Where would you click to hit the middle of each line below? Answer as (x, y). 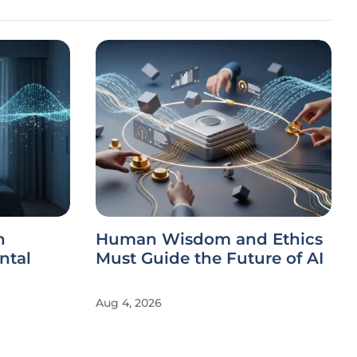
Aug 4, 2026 (129, 303)
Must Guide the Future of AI (210, 258)
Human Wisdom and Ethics (209, 239)
